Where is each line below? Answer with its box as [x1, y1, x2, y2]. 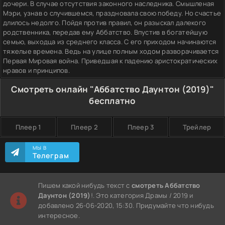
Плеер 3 [127, 122, 154, 132]
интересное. [38, 210, 80, 220]
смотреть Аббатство [132, 180, 200, 190]
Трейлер [182, 122, 211, 132]
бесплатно [89, 94, 136, 106]
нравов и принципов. [3, 65, 70, 75]
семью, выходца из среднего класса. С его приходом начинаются [3, 37, 216, 46]
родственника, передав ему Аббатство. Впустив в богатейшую [3, 27, 207, 37]
